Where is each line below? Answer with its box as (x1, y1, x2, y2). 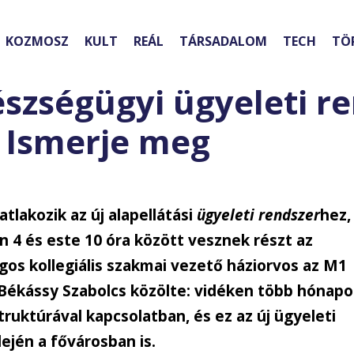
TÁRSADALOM (179, 32, 267, 51)
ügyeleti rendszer (197, 205, 321, 226)
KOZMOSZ (6, 32, 69, 51)
